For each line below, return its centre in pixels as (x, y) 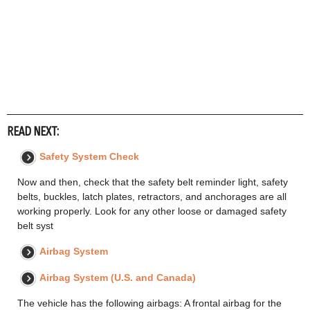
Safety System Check (89, 157)
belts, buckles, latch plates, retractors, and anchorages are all (152, 197)
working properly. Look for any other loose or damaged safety (152, 211)
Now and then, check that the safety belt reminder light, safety (153, 182)
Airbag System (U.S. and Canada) (118, 278)
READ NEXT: (33, 132)
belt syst (35, 226)
